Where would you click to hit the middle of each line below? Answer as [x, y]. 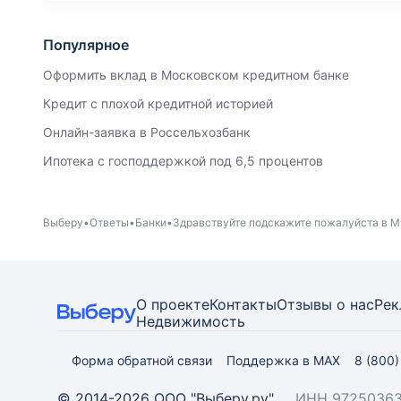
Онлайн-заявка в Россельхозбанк [147, 132]
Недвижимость [191, 321]
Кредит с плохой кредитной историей [158, 103]
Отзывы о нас [325, 304]
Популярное [86, 45]
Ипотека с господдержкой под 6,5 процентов [183, 161]
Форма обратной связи [142, 360]
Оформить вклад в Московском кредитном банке [196, 75]
